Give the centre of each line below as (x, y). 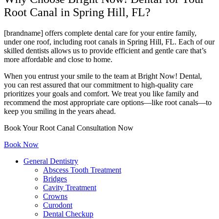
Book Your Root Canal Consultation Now (69, 128)
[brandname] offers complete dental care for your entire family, (100, 33)
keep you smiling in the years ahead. (60, 111)
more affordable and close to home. (58, 60)
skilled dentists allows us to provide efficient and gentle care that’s (105, 51)
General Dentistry (51, 161)
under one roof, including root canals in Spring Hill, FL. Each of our (109, 42)
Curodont (58, 205)
